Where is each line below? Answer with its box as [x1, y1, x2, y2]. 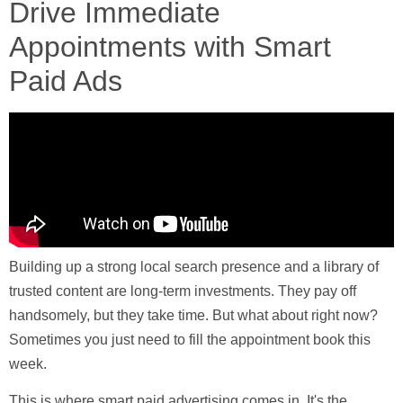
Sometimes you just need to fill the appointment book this [9, 331, 371, 347]
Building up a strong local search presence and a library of [9, 258, 379, 274]
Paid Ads [9, 64, 122, 97]
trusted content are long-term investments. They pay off [9, 282, 356, 299]
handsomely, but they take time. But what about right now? [9, 307, 378, 323]
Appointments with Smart [9, 30, 331, 63]
